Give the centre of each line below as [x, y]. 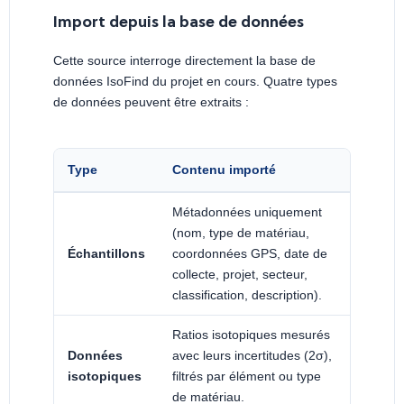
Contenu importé [224, 170]
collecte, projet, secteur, [240, 275]
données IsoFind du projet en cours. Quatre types [195, 82]
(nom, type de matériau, [241, 233]
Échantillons [106, 254]
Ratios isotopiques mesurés [251, 335]
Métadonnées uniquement [247, 212]
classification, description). [247, 295]
